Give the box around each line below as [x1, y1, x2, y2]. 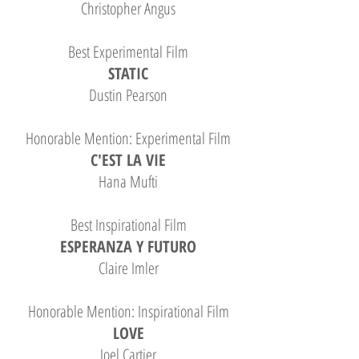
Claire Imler [98, 257, 159, 279]
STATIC [108, 63, 148, 84]
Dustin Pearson [89, 84, 167, 106]
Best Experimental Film [68, 41, 188, 63]
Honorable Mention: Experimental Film [26, 127, 231, 149]
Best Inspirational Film [70, 214, 187, 236]
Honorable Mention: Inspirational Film [27, 301, 229, 322]
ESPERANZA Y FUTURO [60, 236, 196, 257]
